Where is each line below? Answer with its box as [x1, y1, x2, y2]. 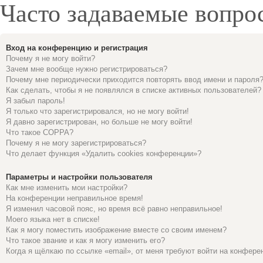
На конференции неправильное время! [6, 194, 143, 203]
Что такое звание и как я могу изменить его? [6, 236, 165, 245]
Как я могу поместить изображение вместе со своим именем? [6, 225, 227, 234]
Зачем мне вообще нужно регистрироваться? [6, 65, 167, 73]
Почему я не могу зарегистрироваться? [6, 139, 146, 147]
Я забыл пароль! [6, 96, 65, 105]
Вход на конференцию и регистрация [6, 43, 148, 52]
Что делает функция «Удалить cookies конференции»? [6, 149, 201, 158]
